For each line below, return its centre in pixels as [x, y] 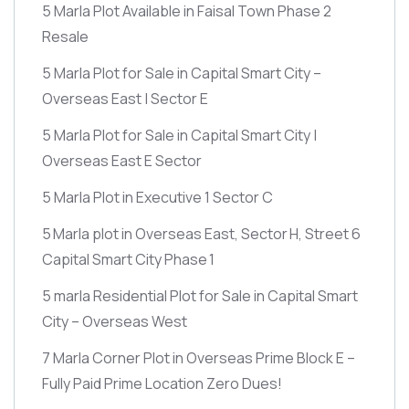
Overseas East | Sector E [125, 98]
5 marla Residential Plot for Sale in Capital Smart [200, 295]
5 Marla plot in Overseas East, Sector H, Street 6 [201, 233]
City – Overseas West [115, 321]
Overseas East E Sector [122, 160]
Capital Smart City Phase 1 [128, 259]
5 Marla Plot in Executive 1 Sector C [157, 197]
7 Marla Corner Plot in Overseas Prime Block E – [199, 357]
